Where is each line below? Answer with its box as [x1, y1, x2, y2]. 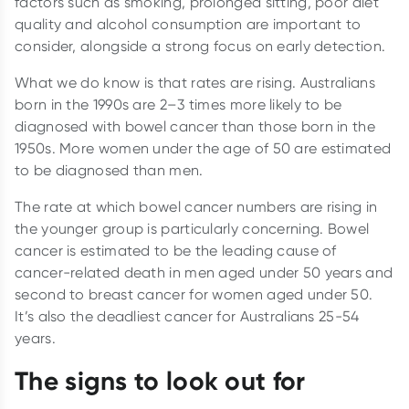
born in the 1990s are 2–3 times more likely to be [15, 95, 342, 113]
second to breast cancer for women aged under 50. [15, 285, 373, 303]
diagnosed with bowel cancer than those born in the [15, 117, 375, 135]
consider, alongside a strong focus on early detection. [15, 37, 390, 55]
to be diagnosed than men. [15, 161, 207, 179]
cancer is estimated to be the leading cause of [15, 241, 337, 259]
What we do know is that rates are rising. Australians [15, 73, 375, 91]
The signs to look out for [15, 364, 306, 396]
